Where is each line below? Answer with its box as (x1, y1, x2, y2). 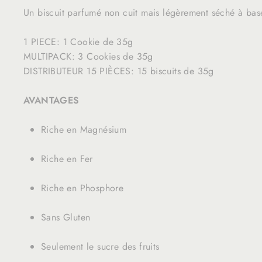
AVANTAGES (23, 93, 80, 107)
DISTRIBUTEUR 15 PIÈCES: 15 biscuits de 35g (23, 64, 214, 78)
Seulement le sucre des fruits (41, 239, 160, 253)
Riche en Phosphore (41, 181, 124, 195)
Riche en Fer (41, 151, 93, 166)
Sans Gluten (41, 210, 91, 224)
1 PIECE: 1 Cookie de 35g (23, 35, 133, 49)
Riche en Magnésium (41, 122, 127, 136)
